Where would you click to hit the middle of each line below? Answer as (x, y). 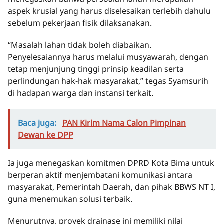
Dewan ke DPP (46, 135)
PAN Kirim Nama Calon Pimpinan (124, 123)
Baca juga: (38, 123)
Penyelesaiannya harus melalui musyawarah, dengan (108, 57)
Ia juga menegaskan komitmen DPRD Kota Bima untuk (111, 163)
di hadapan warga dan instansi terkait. (81, 93)
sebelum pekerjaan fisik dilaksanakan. (80, 23)
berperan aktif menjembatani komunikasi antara (100, 175)
